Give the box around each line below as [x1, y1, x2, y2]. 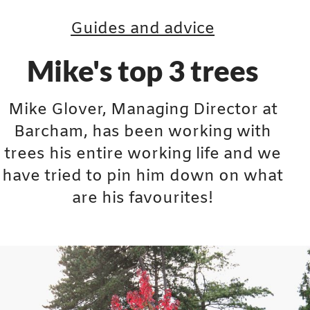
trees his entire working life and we [4, 144, 282, 165]
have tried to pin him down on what [2, 166, 284, 187]
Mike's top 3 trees [27, 53, 259, 88]
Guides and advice [71, 19, 215, 39]
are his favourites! [72, 188, 214, 209]
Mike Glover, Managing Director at [8, 100, 277, 120]
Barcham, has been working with [14, 122, 272, 143]
